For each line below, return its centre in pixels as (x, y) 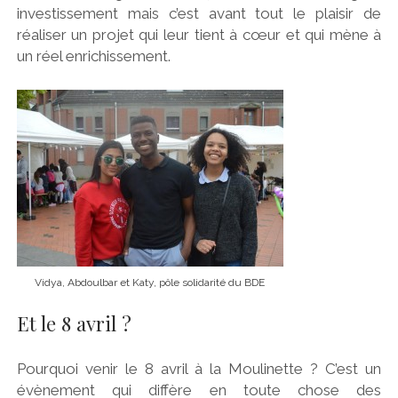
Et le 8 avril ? (74, 324)
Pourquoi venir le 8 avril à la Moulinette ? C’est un (199, 368)
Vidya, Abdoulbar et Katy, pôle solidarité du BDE (150, 282)
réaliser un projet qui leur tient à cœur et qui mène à (199, 35)
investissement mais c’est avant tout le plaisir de (199, 14)
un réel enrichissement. (93, 56)
